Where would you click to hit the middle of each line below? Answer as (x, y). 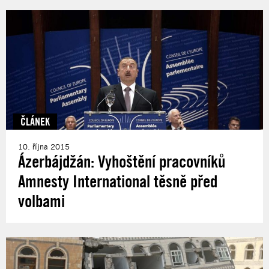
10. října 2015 (44, 146)
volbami (41, 201)
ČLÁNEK (35, 121)
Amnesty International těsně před (118, 181)
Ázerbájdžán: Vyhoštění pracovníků (122, 161)
